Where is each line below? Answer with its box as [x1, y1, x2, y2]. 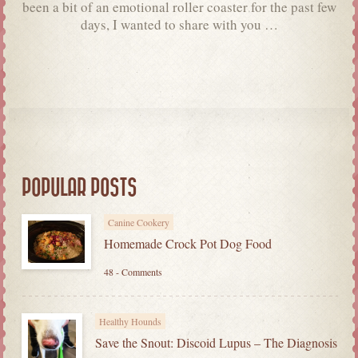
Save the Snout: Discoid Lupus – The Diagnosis [95, 334, 337, 352]
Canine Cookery [108, 216, 169, 229]
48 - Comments [104, 265, 162, 279]
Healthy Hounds [99, 315, 161, 328]
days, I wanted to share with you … [80, 15, 278, 34]
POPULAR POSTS [22, 177, 137, 200]
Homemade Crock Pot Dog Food [104, 235, 272, 253]
